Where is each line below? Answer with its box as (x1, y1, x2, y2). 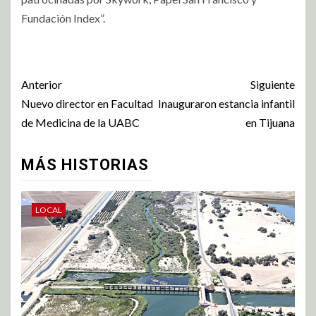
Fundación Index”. (21, 11, 105, 25)
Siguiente (250, 77, 295, 91)
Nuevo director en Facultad (21, 96, 153, 110)
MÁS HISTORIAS (21, 155, 149, 174)
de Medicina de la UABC (21, 115, 140, 129)
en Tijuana (245, 115, 295, 129)
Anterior (21, 77, 62, 91)
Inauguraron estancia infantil (158, 96, 295, 110)
